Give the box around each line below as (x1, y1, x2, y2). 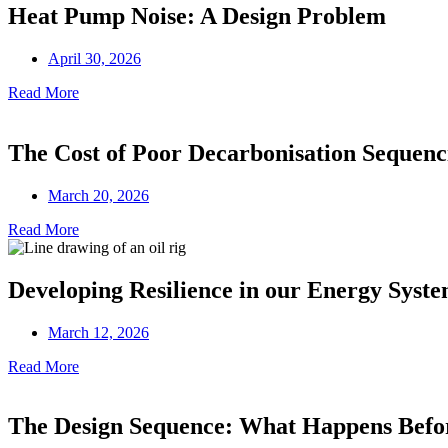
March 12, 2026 (48, 323, 149, 341)
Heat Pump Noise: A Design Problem (8, 3, 386, 30)
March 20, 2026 (48, 186, 149, 204)
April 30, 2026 (48, 49, 141, 67)
